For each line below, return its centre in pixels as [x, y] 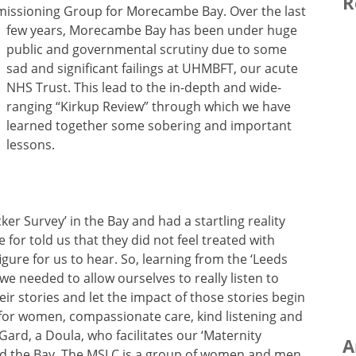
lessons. [31, 144]
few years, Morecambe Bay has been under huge [152, 30]
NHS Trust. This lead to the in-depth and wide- [144, 87]
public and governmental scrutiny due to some [147, 49]
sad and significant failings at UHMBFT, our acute [152, 68]
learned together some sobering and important [149, 125]
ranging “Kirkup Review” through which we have [149, 106]
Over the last [268, 11]
